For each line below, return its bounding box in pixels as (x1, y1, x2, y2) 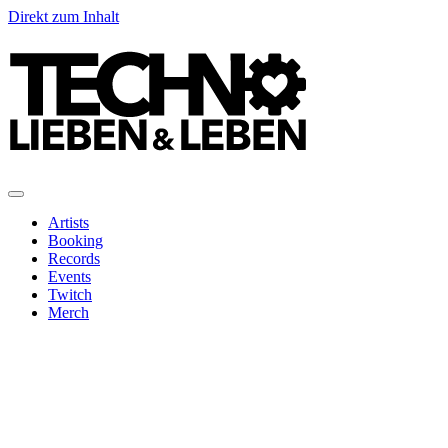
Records (48, 250, 100, 267)
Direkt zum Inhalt (8, 8, 119, 25)
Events (48, 268, 91, 285)
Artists (48, 214, 89, 231)
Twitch (48, 286, 92, 303)
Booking (48, 232, 103, 249)
